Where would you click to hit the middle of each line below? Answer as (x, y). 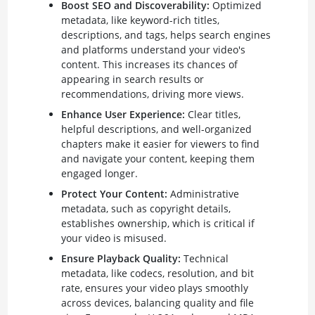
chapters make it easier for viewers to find (160, 143)
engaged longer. (99, 173)
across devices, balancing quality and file (157, 302)
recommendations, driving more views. (152, 94)
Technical (204, 258)
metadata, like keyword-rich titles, (140, 20)
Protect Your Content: (114, 193)
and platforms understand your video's (153, 49)
